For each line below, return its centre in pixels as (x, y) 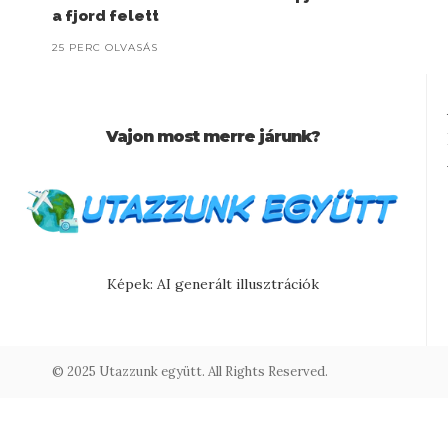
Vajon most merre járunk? (212, 136)
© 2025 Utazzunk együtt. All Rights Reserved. (190, 371)
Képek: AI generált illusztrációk (212, 284)
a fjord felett (105, 16)
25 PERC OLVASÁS (105, 47)
